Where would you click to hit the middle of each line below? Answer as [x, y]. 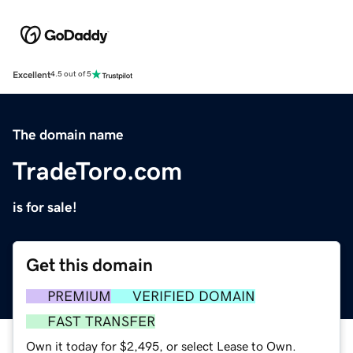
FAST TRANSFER [101, 321]
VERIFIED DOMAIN [194, 296]
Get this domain [89, 265]
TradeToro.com [97, 171]
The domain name [68, 134]
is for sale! [45, 207]
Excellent [32, 74]
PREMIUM [79, 296]
